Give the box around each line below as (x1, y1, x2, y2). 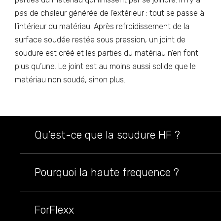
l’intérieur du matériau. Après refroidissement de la (15, 22, 189, 31)
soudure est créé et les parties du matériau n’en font (15, 48, 198, 58)
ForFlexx (35, 203, 74, 216)
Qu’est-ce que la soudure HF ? (35, 128, 180, 141)
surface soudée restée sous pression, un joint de (15, 35, 185, 44)
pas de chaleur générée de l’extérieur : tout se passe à (15, 8, 204, 18)
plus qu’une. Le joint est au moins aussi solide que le (15, 62, 196, 71)
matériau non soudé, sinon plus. (15, 75, 125, 84)
